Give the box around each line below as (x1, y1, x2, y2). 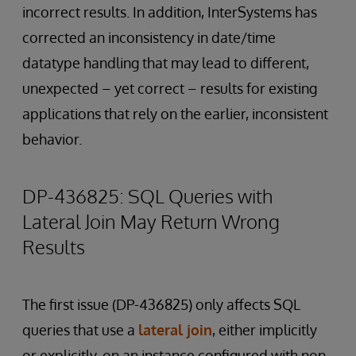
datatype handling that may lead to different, (22, 54, 309, 72)
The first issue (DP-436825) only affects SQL (22, 296, 300, 313)
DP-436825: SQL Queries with (22, 184, 273, 208)
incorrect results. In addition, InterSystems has (22, 3, 317, 21)
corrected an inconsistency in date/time (22, 29, 276, 46)
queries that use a (22, 321, 138, 339)
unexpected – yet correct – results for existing (22, 79, 317, 97)
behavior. (22, 130, 82, 148)
